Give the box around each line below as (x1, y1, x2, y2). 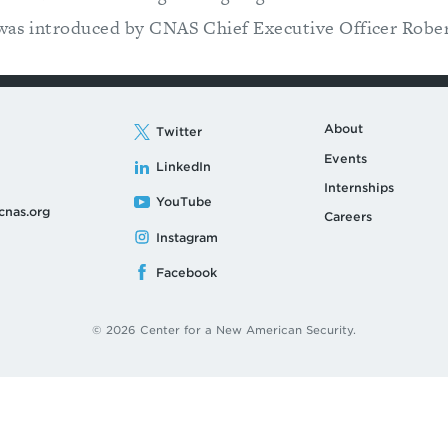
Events (323, 150, 367, 166)
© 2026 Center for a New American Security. (92, 322, 356, 337)
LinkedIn (155, 159, 211, 175)
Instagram (155, 229, 218, 245)
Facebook (155, 264, 217, 280)
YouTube (155, 194, 212, 210)
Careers (323, 209, 372, 225)
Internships (323, 179, 394, 195)
